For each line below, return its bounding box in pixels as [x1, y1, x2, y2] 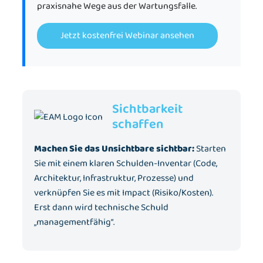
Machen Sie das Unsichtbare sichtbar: [34, 141, 194, 156]
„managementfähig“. [34, 214, 114, 230]
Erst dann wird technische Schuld [34, 200, 168, 215]
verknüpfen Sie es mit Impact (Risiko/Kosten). [34, 185, 213, 200]
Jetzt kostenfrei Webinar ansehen [60, 28, 194, 43]
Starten [194, 141, 226, 156]
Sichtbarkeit [112, 98, 183, 119]
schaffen [112, 113, 163, 134]
